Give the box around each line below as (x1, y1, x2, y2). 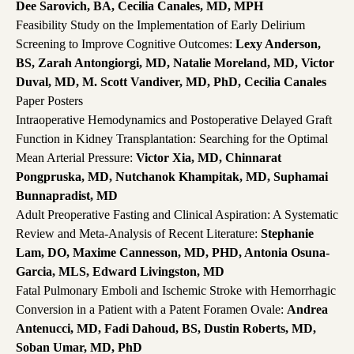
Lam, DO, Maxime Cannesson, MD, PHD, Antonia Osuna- (16, 246, 330, 260)
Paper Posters (16, 94, 83, 108)
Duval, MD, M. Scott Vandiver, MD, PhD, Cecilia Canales (16, 75, 326, 89)
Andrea (287, 303, 328, 317)
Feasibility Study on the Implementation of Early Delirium (16, 18, 305, 32)
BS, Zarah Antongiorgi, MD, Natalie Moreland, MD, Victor (16, 56, 334, 70)
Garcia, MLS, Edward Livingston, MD (16, 265, 224, 279)
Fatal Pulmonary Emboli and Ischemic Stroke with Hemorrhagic (16, 284, 336, 298)
